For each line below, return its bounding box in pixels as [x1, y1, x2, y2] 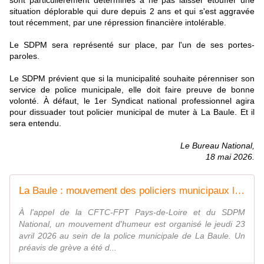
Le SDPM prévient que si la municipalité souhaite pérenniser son [9, 74, 255, 84]
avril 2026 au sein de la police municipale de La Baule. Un [19, 231, 245, 241]
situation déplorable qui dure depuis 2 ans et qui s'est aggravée [9, 6, 255, 16]
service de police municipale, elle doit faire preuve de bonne [9, 85, 255, 95]
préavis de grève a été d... [19, 243, 117, 253]
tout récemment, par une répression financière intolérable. [9, 18, 226, 28]
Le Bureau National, [180, 141, 255, 151]
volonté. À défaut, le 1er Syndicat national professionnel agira [9, 96, 255, 106]
